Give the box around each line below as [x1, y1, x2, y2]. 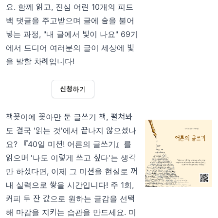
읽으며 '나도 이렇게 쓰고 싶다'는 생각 [6, 153, 136, 163]
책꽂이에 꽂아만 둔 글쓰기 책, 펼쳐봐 [6, 112, 132, 122]
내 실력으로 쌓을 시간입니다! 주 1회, [6, 180, 134, 190]
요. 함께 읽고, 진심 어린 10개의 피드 [6, 2, 133, 12]
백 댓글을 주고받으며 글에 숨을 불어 [6, 16, 134, 26]
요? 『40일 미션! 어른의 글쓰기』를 [6, 139, 131, 149]
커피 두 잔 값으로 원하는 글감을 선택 [6, 194, 135, 204]
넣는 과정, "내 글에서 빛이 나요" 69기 [6, 29, 138, 39]
